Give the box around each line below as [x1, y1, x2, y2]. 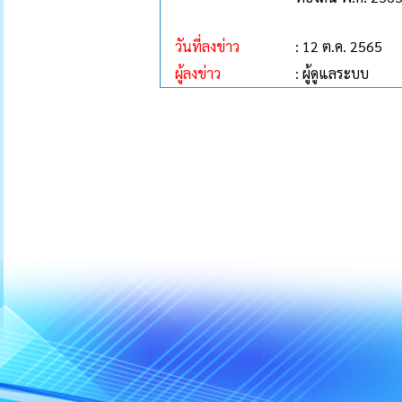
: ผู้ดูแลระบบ [295, 64, 369, 83]
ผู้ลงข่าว [161, 64, 221, 83]
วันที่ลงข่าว [161, 37, 240, 56]
